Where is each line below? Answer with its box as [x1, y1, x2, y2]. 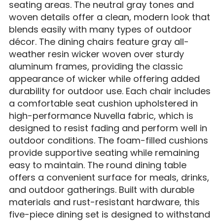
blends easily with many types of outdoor [8, 23, 192, 36]
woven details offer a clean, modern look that [8, 11, 210, 24]
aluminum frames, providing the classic [8, 60, 183, 73]
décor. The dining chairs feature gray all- [8, 36, 189, 48]
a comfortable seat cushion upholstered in [8, 97, 198, 110]
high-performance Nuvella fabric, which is [8, 110, 193, 122]
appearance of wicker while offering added [8, 73, 200, 85]
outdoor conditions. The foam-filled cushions [8, 134, 208, 147]
